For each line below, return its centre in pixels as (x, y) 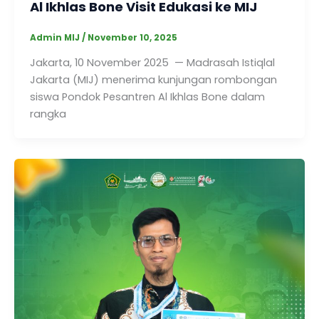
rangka (48, 114)
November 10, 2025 (132, 38)
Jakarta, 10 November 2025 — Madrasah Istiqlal (152, 63)
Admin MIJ (56, 38)
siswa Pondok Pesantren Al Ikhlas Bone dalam (147, 97)
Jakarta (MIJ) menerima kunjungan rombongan (153, 80)
